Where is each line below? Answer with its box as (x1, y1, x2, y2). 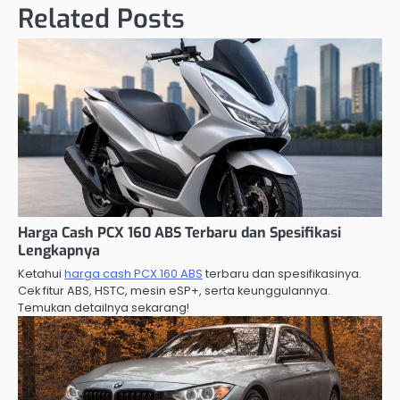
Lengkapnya (18, 240, 100, 260)
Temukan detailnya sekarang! (18, 298, 189, 316)
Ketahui (18, 264, 64, 282)
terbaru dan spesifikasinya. (203, 264, 362, 282)
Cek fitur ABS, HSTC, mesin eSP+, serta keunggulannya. (18, 281, 330, 299)
